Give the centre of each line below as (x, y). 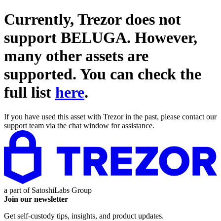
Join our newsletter (36, 199)
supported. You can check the (103, 74)
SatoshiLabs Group (62, 190)
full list (30, 92)
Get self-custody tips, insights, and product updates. (84, 216)
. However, (162, 38)
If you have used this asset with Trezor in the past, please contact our (110, 116)
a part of (18, 190)
